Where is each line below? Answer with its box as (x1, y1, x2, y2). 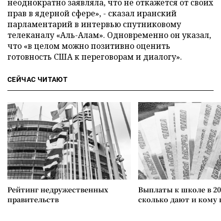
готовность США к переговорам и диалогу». (7, 51, 182, 62)
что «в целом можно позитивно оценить (7, 40, 170, 51)
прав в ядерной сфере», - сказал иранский (7, 8, 177, 19)
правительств (7, 194, 59, 204)
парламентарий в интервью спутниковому (7, 19, 181, 30)
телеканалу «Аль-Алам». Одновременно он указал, (7, 30, 211, 40)
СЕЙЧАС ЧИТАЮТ (7, 75, 68, 83)
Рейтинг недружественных (7, 184, 108, 194)
